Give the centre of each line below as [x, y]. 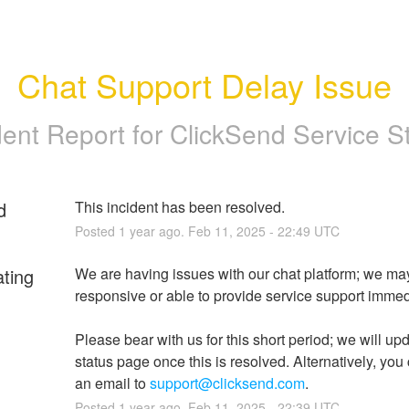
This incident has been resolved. [179, 206]
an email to [112, 383]
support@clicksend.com [227, 383]
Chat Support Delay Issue [204, 84]
